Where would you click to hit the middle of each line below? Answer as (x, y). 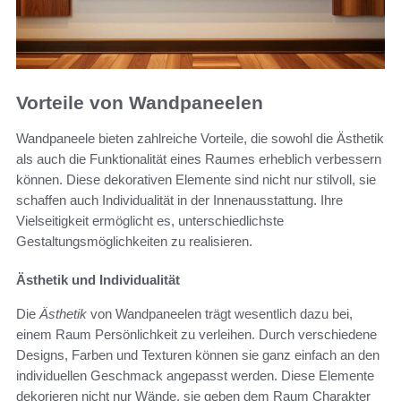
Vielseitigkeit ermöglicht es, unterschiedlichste (150, 221)
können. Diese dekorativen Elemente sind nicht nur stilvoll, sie (196, 180)
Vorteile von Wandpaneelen (140, 103)
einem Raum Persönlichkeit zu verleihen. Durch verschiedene (196, 335)
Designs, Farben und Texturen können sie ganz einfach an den (198, 355)
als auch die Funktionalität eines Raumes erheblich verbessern (199, 159)
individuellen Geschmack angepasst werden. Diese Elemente (195, 376)
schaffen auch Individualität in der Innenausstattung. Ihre (179, 200)
